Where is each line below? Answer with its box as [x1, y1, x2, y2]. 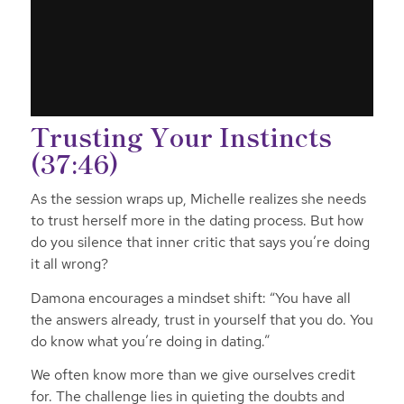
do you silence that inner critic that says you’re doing [30, 233, 370, 252]
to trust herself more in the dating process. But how [30, 211, 363, 231]
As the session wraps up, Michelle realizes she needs [30, 189, 366, 209]
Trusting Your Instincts [30, 117, 332, 154]
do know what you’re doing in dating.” [30, 331, 273, 351]
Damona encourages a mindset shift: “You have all [30, 288, 351, 308]
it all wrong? [30, 254, 108, 274]
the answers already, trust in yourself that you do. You [30, 309, 373, 329]
